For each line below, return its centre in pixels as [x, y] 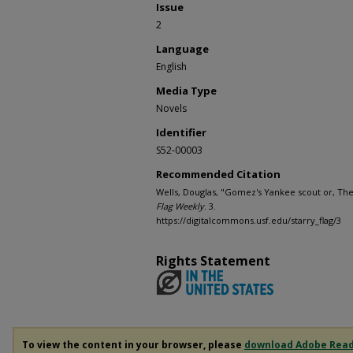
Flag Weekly [180, 206]
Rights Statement [213, 261]
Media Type [186, 91]
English [171, 67]
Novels [171, 108]
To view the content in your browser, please [133, 344]
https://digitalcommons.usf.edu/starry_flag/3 [249, 220]
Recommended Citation [218, 174]
